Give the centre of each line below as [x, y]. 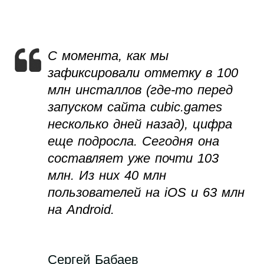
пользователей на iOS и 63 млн [146, 193]
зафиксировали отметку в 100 [143, 73]
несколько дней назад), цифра [140, 124]
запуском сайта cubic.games [135, 107]
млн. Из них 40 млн [107, 176]
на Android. [81, 210]
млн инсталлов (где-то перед [140, 90]
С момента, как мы [108, 56]
